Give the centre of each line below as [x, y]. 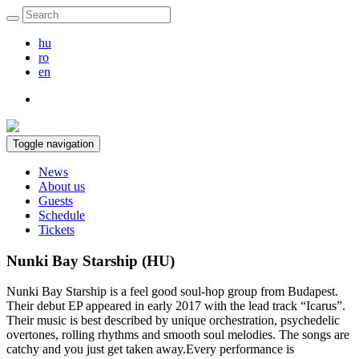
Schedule [62, 215]
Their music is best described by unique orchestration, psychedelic [173, 321]
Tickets [56, 230]
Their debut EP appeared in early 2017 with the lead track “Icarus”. [176, 306]
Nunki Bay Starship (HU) [91, 260]
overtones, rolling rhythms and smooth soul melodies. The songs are [178, 335]
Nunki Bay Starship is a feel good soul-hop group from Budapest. [172, 292]
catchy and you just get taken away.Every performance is [150, 349]
